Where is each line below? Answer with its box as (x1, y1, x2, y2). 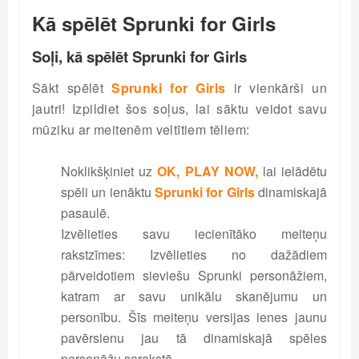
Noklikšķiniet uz (61, 162, 158, 180)
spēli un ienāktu (61, 183, 155, 201)
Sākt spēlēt (32, 79, 112, 97)
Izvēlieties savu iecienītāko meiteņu (61, 224, 327, 243)
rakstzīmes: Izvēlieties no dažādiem (61, 245, 327, 264)
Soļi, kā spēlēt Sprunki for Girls (32, 46, 247, 67)
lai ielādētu (257, 162, 328, 180)
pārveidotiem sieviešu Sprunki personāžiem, (61, 266, 327, 284)
